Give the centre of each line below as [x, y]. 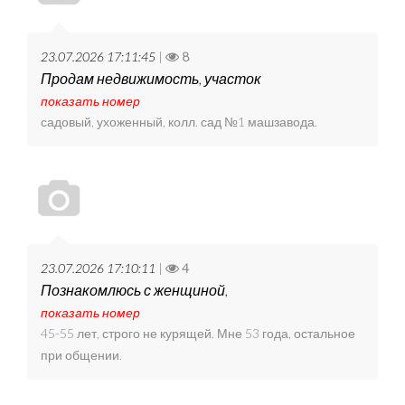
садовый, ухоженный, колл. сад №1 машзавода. [179, 122]
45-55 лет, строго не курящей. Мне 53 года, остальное [198, 334]
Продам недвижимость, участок [151, 79]
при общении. [81, 355]
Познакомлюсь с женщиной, [134, 290]
